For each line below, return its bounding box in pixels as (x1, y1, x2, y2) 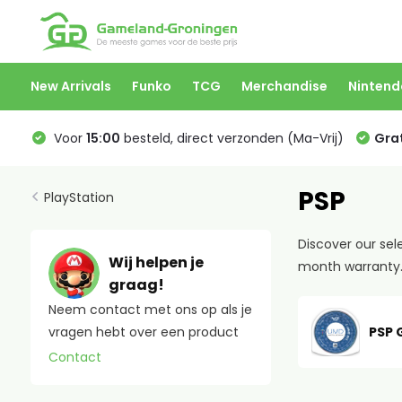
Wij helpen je (108, 251, 204, 273)
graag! (108, 274, 164, 295)
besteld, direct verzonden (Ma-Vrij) (119, 128, 344, 147)
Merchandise (240, 77, 328, 95)
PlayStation (43, 188, 114, 206)
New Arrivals (30, 77, 111, 95)
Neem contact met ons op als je (48, 301, 252, 319)
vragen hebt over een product (48, 323, 239, 341)
